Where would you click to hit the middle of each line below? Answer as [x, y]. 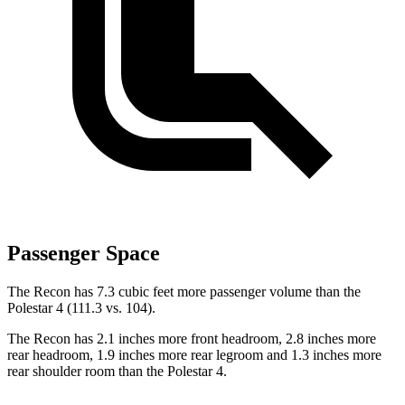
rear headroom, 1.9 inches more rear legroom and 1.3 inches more [194, 354]
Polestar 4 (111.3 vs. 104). [81, 307]
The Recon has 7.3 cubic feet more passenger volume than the [184, 291]
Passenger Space [84, 253]
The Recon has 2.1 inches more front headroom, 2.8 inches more [192, 338]
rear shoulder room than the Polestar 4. [117, 371]
